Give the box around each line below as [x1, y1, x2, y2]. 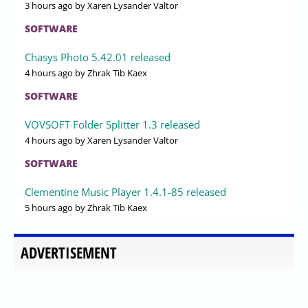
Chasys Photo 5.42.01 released [25, 49, 170, 64]
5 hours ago [25, 201, 73, 214]
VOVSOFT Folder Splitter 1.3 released [25, 117, 200, 131]
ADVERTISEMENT [21, 242, 117, 263]
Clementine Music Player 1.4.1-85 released [25, 184, 226, 199]
